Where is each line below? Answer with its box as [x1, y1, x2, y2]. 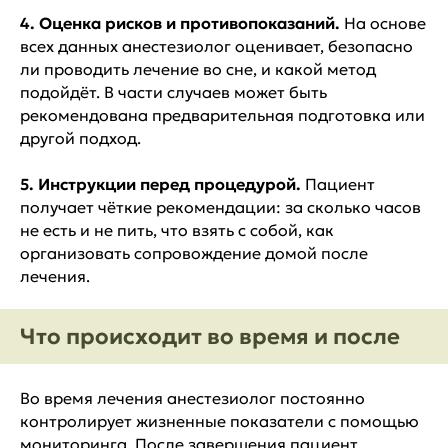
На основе [340, 12, 426, 33]
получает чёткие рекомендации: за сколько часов [20, 196, 421, 217]
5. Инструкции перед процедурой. [20, 173, 301, 194]
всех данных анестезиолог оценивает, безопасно [20, 35, 413, 56]
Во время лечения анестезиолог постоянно [20, 387, 365, 408]
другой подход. [20, 127, 141, 148]
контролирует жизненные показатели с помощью [20, 410, 419, 431]
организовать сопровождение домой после [20, 242, 368, 263]
